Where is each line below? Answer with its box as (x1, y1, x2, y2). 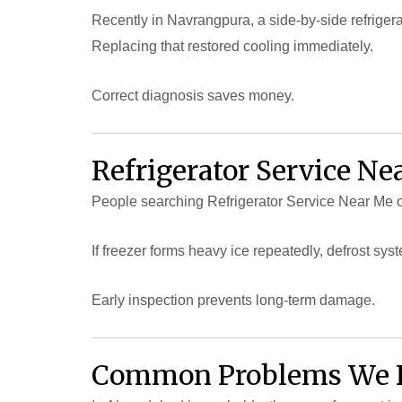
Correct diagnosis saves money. (92, 87, 294, 103)
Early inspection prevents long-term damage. (92, 292, 375, 308)
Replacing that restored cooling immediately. (92, 39, 373, 55)
